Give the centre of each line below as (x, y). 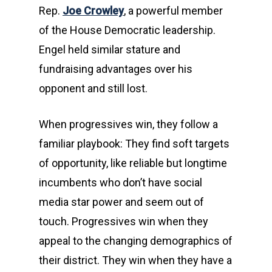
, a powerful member (173, 11)
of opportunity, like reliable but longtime (133, 163)
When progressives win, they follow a (128, 124)
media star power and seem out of (121, 202)
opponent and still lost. (94, 88)
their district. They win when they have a (135, 260)
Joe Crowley (93, 11)
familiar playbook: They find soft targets (134, 144)
